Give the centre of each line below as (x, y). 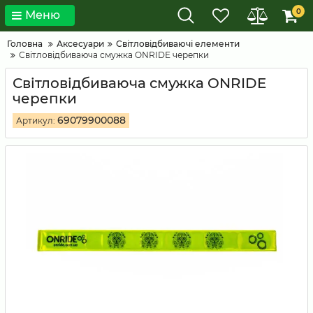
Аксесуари (80, 44)
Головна (25, 44)
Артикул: (36, 121)
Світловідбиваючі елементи (178, 44)
